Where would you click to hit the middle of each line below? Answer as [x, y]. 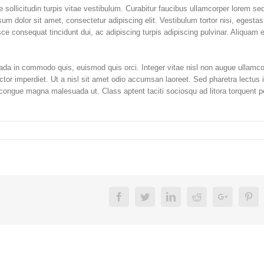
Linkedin [192, 196]
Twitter [162, 196]
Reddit [213, 196]
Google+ [243, 196]
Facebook [141, 196]
